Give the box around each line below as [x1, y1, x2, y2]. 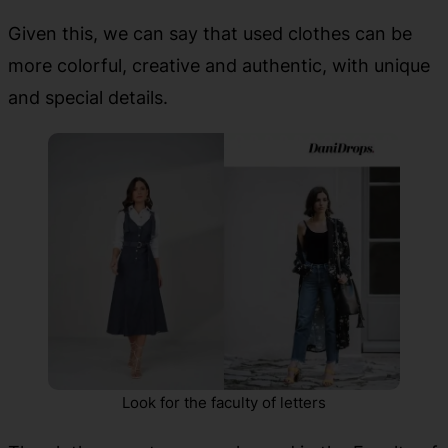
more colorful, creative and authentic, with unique [8, 53, 430, 76]
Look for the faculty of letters [122, 392, 326, 412]
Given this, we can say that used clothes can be [8, 21, 412, 44]
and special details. [8, 85, 168, 108]
